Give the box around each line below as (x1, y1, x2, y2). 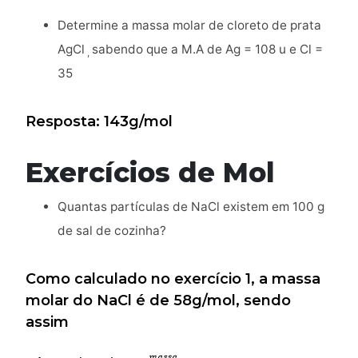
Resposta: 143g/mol (26, 112, 173, 130)
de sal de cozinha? (58, 222, 166, 238)
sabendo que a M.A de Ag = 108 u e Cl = (92, 41, 323, 57)
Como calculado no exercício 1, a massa (26, 269, 320, 288)
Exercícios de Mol (26, 155, 275, 189)
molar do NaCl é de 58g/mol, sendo (26, 291, 291, 309)
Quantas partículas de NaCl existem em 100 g (58, 198, 324, 214)
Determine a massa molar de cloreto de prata (58, 17, 321, 33)
